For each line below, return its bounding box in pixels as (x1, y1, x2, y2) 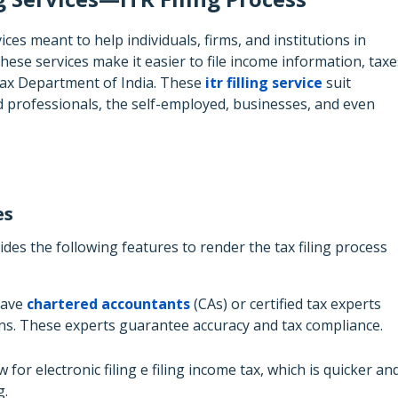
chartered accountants (27, 293, 190, 314)
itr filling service (205, 72, 322, 92)
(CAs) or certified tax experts (190, 293, 381, 314)
